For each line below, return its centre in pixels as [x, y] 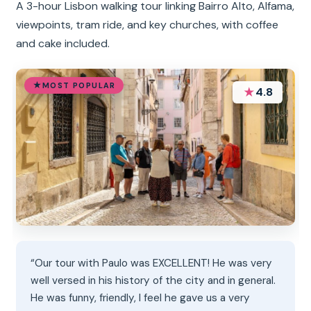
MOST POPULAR [79, 85]
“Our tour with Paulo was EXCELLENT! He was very [152, 263]
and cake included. [63, 44]
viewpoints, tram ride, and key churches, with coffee [148, 25]
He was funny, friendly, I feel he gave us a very [141, 298]
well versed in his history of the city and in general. [153, 281]
